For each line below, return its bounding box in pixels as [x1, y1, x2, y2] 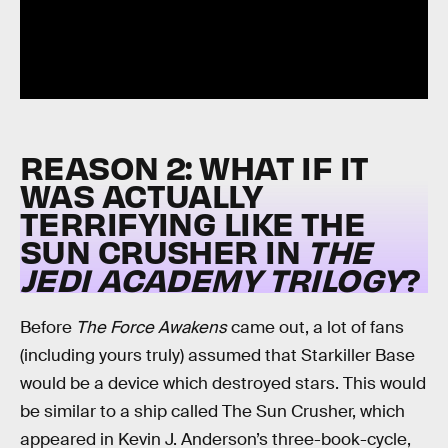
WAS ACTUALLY [20, 173, 263, 215]
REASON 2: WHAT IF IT [20, 145, 369, 187]
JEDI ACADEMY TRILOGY [20, 257, 403, 299]
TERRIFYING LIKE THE [20, 201, 366, 243]
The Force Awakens [76, 317, 227, 339]
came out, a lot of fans [227, 317, 404, 339]
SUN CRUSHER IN [20, 229, 308, 271]
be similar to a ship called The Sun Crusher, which [20, 401, 405, 423]
